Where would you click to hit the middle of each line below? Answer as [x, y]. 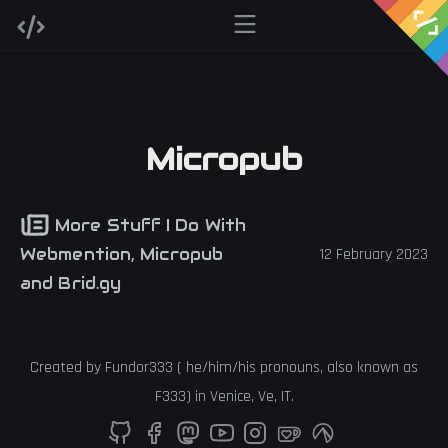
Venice [230, 396]
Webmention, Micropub [122, 254]
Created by [67, 367]
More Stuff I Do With [148, 225]
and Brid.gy [71, 283]
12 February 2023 [373, 254]
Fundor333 [139, 367]
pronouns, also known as [337, 367]
